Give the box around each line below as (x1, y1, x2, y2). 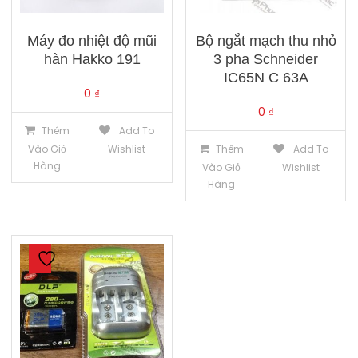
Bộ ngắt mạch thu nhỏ (195, 32, 336, 49)
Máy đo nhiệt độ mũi (27, 32, 157, 49)
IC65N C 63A (223, 69, 308, 86)
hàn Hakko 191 (43, 50, 141, 67)
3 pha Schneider (213, 50, 319, 67)
